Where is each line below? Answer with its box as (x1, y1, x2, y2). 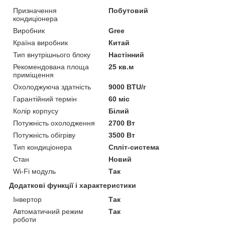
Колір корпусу (13, 106, 58, 115)
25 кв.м (108, 62, 134, 71)
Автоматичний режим (13, 207, 83, 215)
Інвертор (13, 195, 42, 203)
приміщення (13, 70, 54, 79)
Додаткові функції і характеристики (9, 181, 136, 189)
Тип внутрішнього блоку (13, 50, 90, 59)
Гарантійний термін (13, 94, 77, 103)
